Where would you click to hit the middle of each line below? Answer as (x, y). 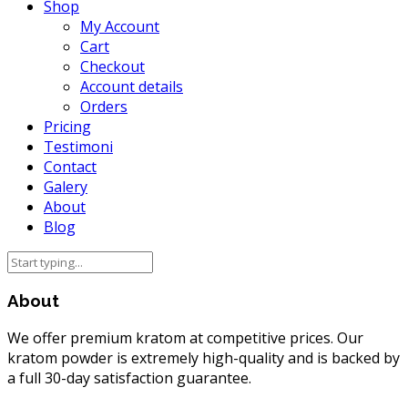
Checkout (112, 67)
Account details (132, 87)
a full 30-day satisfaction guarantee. (129, 377)
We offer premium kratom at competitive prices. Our (185, 337)
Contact (70, 167)
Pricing (67, 127)
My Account (120, 27)
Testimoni (78, 147)
